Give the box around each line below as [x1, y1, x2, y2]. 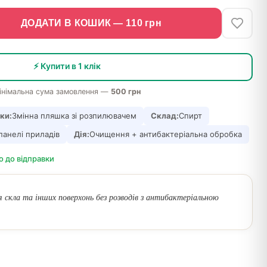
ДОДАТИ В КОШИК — [20, 18, 126, 28]
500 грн [111, 87, 141, 96]
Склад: [151, 111, 179, 120]
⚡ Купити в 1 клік [33, 60, 101, 71]
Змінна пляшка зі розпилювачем [12, 111, 136, 120]
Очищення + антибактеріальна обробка [89, 129, 242, 139]
